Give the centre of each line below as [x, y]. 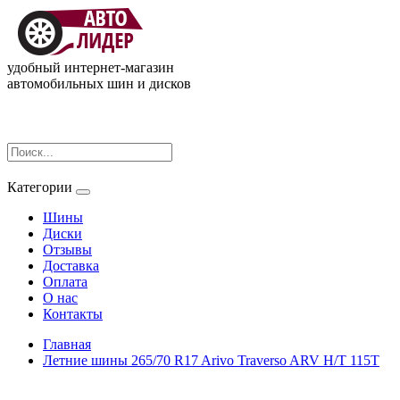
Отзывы [67, 250]
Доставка [71, 266]
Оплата [65, 282]
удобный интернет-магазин [91, 67]
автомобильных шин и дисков [99, 83]
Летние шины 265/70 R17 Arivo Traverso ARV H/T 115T [211, 360]
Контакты [73, 314]
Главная [67, 344]
